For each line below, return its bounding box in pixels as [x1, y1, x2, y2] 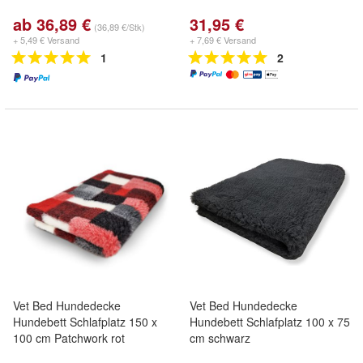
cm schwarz [190, 330, 250, 346]
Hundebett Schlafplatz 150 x [13, 314, 157, 330]
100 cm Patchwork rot [13, 330, 125, 346]
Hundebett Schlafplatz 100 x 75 [190, 314, 350, 330]
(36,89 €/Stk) [94, 20, 145, 33]
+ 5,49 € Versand [13, 33, 79, 46]
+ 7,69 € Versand [190, 33, 256, 46]
